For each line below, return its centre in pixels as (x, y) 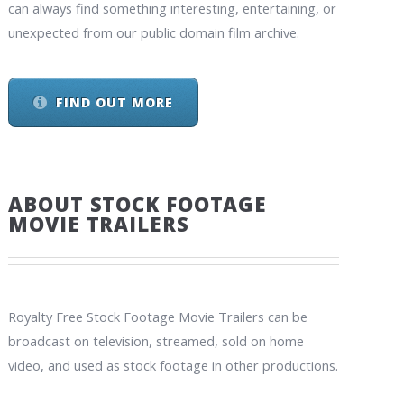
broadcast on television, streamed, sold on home (156, 340)
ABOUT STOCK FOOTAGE (138, 203)
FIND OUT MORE (115, 103)
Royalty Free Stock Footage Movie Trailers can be (158, 316)
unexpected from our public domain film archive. (154, 32)
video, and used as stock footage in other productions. (174, 365)
